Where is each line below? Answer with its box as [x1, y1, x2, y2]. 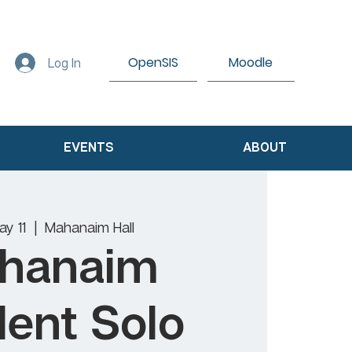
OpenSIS [127, 53, 178, 71]
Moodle [229, 53, 273, 71]
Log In [47, 54, 81, 71]
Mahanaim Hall [44, 218, 134, 236]
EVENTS [63, 141, 114, 155]
